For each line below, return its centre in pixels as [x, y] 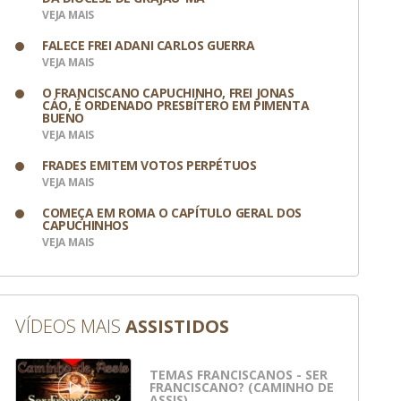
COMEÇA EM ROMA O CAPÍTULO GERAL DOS [172, 213]
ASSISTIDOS [177, 326]
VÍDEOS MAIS [70, 326]
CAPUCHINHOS [85, 225]
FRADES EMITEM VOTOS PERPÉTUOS [149, 165]
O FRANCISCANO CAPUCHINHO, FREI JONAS [168, 93]
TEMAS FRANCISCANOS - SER [239, 374]
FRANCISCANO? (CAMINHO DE [242, 387]
